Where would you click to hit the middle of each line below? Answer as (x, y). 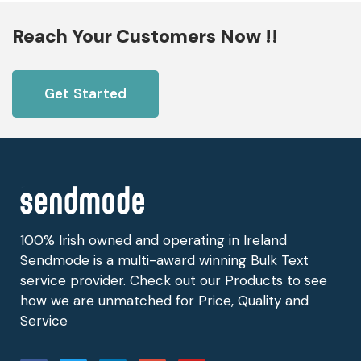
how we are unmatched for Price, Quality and (164, 300)
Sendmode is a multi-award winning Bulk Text (164, 260)
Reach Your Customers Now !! (145, 37)
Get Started (86, 94)
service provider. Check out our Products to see (174, 280)
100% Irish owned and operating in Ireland (154, 240)
